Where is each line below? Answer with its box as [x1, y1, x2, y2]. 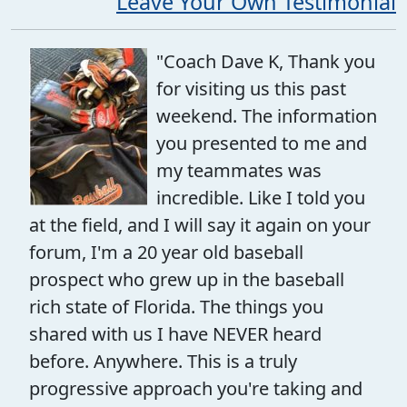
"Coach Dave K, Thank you [156, 48, 375, 74]
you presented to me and [156, 130, 367, 155]
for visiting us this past [156, 75, 346, 101]
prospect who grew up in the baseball [29, 266, 344, 292]
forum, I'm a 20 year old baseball [29, 239, 303, 264]
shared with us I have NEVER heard [29, 321, 322, 346]
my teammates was [156, 157, 322, 183]
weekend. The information [156, 103, 377, 128]
